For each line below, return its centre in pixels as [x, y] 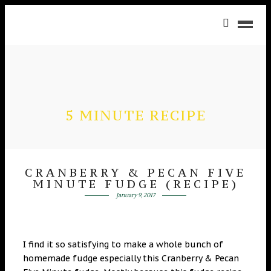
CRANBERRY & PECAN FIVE [135, 172]
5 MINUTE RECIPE [135, 115]
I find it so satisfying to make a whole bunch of [123, 244]
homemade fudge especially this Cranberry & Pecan [131, 258]
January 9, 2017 [135, 195]
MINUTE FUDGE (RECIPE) [135, 184]
